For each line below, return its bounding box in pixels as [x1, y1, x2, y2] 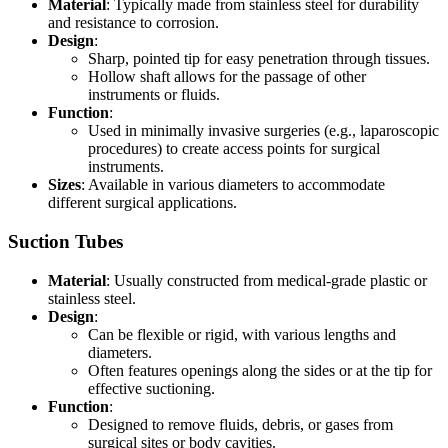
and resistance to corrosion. [48, 14, 219, 32]
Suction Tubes [8, 231, 123, 253]
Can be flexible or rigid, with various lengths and [88, 325, 396, 343]
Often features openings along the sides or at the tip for [88, 361, 432, 379]
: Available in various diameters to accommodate [81, 176, 385, 194]
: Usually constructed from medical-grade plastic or [106, 271, 427, 289]
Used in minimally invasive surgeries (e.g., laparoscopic [88, 122, 439, 140]
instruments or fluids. [88, 86, 220, 104]
